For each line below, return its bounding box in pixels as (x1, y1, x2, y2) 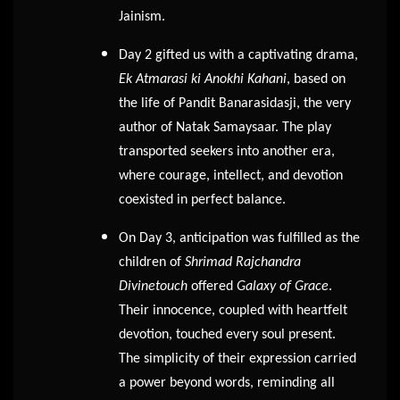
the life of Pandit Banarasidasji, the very (119, 96, 351, 112)
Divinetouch (119, 279, 187, 295)
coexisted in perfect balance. (119, 193, 286, 208)
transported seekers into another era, (119, 145, 335, 160)
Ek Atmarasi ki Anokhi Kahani (119, 72, 287, 87)
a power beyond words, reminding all (119, 376, 335, 391)
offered (187, 279, 237, 295)
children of (119, 255, 185, 271)
